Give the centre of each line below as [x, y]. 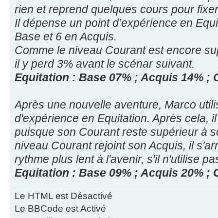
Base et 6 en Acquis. [66, 36]
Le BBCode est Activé [60, 208]
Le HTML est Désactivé [64, 196]
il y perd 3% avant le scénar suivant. [105, 64]
